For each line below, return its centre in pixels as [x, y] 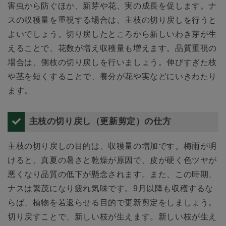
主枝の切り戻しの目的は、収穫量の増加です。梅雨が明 [112, 146]
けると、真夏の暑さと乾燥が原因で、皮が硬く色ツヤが [112, 160]
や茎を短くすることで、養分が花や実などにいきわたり [112, 77]
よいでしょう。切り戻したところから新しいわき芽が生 [112, 34]
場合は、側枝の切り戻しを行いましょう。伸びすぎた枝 [112, 63]
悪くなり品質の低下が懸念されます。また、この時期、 [112, 174]
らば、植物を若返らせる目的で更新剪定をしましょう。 [112, 202]
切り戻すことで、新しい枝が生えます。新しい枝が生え [112, 216]
